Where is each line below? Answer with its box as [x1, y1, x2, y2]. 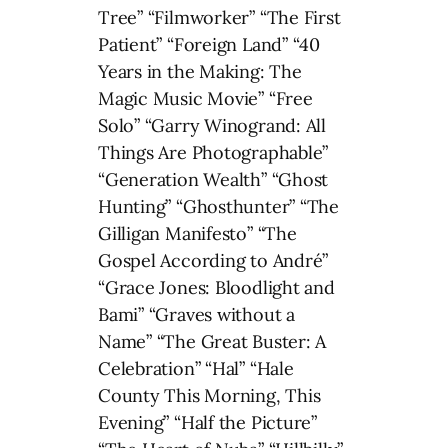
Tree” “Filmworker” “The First [98, 6, 341, 30]
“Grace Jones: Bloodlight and [98, 276, 335, 300]
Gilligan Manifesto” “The [98, 222, 297, 246]
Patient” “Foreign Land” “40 [98, 33, 321, 57]
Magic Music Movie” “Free [98, 87, 313, 111]
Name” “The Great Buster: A [98, 330, 327, 354]
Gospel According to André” [98, 249, 329, 273]
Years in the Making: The [98, 60, 302, 84]
